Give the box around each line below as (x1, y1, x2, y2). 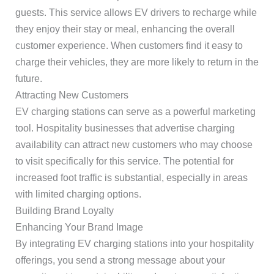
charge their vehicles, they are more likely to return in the (15, 57, 259, 67)
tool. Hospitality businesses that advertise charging (15, 123, 235, 133)
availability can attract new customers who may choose (15, 139, 253, 150)
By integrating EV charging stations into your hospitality (15, 239, 254, 249)
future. (15, 73, 42, 84)
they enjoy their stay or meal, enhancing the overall (15, 24, 235, 34)
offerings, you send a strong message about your (15, 255, 225, 265)
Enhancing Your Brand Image (15, 222, 143, 232)
